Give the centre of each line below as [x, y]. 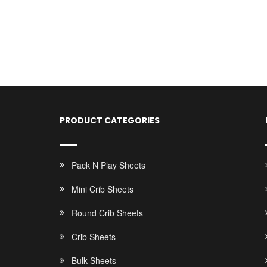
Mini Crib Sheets [103, 189]
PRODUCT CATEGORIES [110, 120]
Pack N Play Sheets [109, 165]
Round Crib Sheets [108, 213]
